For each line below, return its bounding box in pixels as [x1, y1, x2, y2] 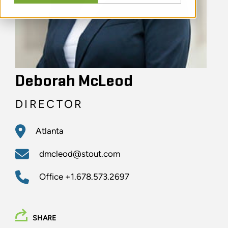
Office [39, 172, 65, 182]
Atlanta [36, 126, 64, 136]
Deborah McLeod [15, 73, 133, 90]
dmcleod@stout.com [39, 149, 120, 159]
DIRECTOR [15, 97, 83, 111]
